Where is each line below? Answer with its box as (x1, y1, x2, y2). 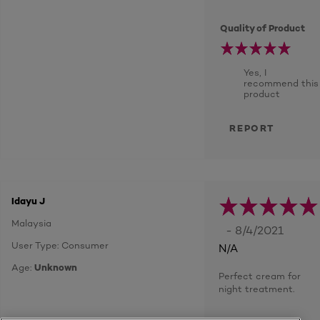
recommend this (244, 77, 319, 89)
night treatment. (219, 283, 294, 294)
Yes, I (244, 66, 266, 78)
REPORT (229, 122, 274, 134)
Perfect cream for (219, 270, 301, 281)
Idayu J (11, 195, 45, 206)
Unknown (34, 261, 77, 273)
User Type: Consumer (11, 239, 109, 251)
